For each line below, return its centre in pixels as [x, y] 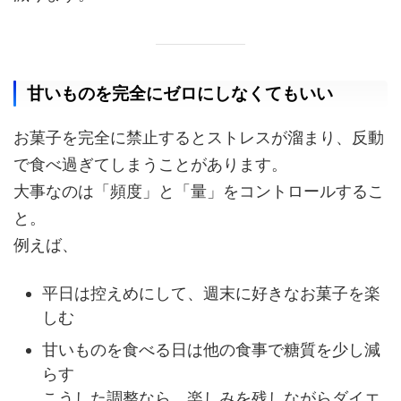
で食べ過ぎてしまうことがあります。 [150, 164]
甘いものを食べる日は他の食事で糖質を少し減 [211, 349]
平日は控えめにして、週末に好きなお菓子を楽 [211, 293]
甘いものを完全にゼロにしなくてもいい [180, 94]
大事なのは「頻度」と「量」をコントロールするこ [199, 191]
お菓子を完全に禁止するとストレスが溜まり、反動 [199, 137]
